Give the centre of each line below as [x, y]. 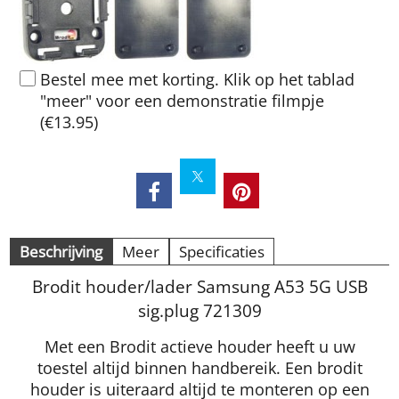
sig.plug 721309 [199, 310]
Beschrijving [61, 251]
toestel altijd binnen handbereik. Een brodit [199, 367]
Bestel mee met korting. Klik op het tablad [197, 79]
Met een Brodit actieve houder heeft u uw [199, 346]
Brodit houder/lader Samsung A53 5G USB [199, 286]
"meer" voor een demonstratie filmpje [182, 100]
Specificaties [222, 251]
